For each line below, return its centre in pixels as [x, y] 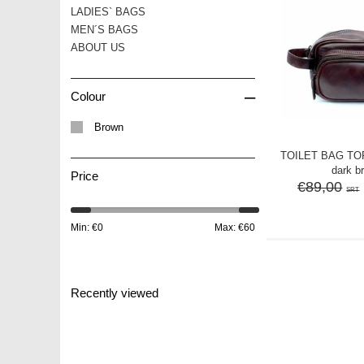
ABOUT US [98, 47]
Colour [88, 96]
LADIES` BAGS [108, 11]
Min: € [84, 227]
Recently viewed [115, 292]
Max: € [229, 227]
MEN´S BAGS [104, 29]
